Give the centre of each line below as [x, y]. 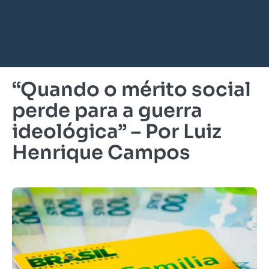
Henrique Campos [101, 153]
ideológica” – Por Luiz [117, 131]
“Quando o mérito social [131, 89]
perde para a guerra [107, 110]
